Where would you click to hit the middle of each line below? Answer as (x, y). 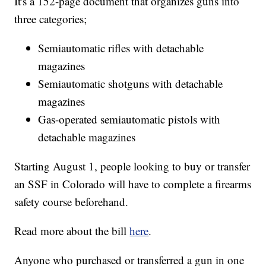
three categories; (51, 19)
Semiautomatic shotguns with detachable (131, 84)
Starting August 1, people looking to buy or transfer (132, 166)
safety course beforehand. (72, 202)
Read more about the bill (72, 231)
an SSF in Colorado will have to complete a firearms (133, 184)
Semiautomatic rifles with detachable (121, 48)
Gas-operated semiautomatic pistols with (129, 119)
